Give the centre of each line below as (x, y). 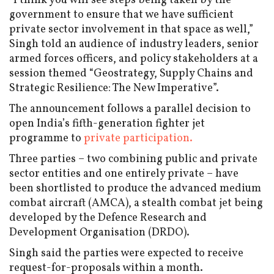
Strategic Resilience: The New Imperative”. (114, 89)
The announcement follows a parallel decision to (130, 109)
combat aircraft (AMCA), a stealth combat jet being (136, 204)
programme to (46, 139)
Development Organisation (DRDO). (99, 233)
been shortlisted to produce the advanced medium (135, 189)
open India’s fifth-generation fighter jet (107, 124)
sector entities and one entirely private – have (124, 174)
